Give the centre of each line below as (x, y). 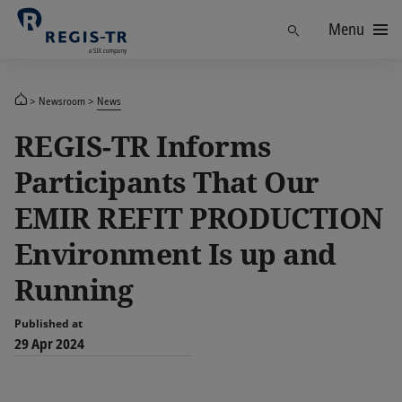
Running (74, 289)
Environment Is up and (175, 253)
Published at (48, 323)
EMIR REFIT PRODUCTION (199, 218)
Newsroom (62, 100)
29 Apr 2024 (49, 344)
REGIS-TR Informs (143, 146)
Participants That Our (167, 182)
